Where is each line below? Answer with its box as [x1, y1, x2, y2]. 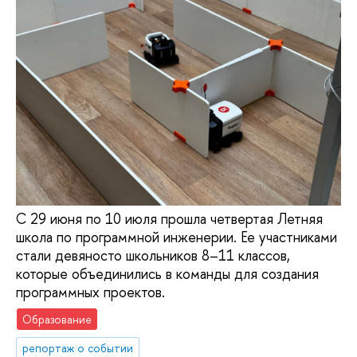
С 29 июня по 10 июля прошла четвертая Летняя [16, 208, 323, 229]
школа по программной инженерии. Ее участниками [16, 226, 337, 247]
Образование [22, 311, 92, 327]
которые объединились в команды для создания [16, 263, 319, 284]
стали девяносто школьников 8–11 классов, [16, 245, 290, 265]
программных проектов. [16, 281, 165, 302]
